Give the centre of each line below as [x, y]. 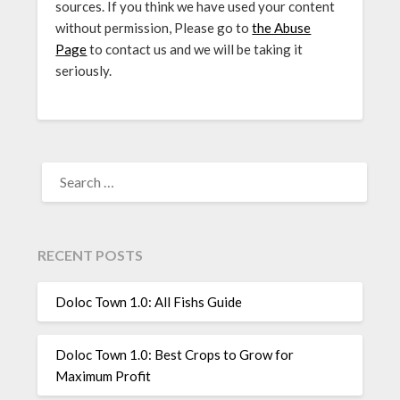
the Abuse [282, 28]
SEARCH [63, 165]
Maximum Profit [104, 376]
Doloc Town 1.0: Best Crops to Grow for [175, 355]
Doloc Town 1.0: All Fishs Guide [149, 302]
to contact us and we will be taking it [195, 50]
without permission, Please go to [154, 28]
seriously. [84, 71]
